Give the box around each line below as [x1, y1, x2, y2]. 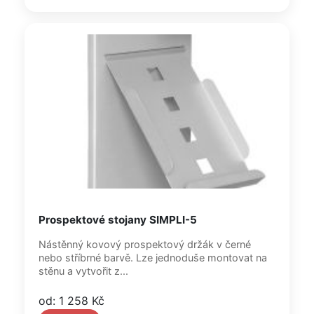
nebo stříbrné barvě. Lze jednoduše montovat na [39, 252, 267, 264]
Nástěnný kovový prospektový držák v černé [39, 238, 251, 250]
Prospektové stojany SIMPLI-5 [39, 213, 197, 226]
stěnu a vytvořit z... [39, 265, 128, 277]
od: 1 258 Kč [39, 294, 104, 308]
